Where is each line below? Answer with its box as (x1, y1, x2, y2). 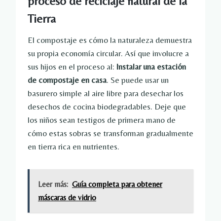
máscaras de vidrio (38, 193, 96, 203)
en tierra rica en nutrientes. (28, 142, 119, 152)
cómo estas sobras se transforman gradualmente (28, 128, 193, 139)
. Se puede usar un (107, 75, 169, 85)
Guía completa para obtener (72, 180, 162, 189)
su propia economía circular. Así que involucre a (28, 48, 189, 59)
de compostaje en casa (28, 75, 107, 85)
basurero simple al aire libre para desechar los (28, 88, 184, 99)
